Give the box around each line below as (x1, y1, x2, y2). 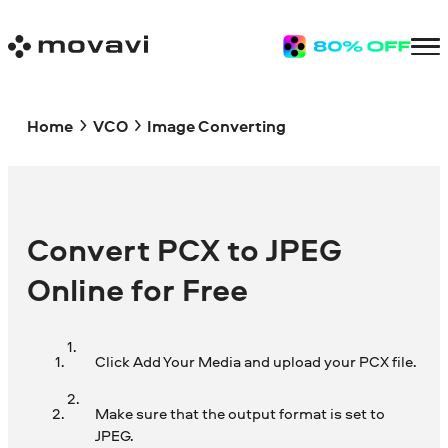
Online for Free (27, 268, 249, 312)
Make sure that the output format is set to (94, 403, 385, 425)
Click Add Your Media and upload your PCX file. (94, 351, 416, 373)
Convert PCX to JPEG (27, 228, 343, 272)
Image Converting (146, 114, 286, 137)
